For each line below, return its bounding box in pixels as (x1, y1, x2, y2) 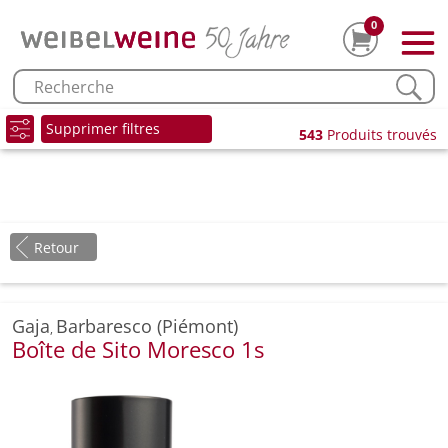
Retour (34, 238, 79, 258)
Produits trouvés (323, 125, 437, 144)
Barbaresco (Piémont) (56, 314, 238, 339)
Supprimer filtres (46, 119, 160, 139)
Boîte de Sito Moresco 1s (12, 334, 264, 365)
